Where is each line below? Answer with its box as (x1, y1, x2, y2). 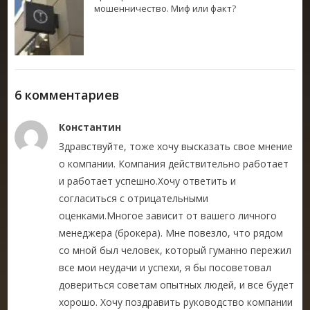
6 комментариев (15, 86, 120, 103)
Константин (59, 120, 122, 134)
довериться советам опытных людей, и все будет (59, 277, 295, 291)
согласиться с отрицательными (59, 191, 209, 205)
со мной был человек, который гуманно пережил (59, 243, 292, 257)
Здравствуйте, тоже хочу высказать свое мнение (59, 139, 293, 153)
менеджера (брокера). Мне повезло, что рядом (59, 226, 284, 239)
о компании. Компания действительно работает (59, 156, 289, 170)
